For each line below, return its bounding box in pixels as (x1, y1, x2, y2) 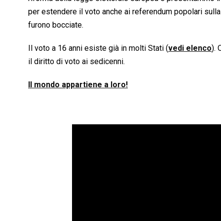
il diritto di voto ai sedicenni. (28, 57, 125, 67)
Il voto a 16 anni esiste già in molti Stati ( (28, 43, 168, 53)
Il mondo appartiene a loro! (28, 80, 128, 90)
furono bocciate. (28, 20, 83, 30)
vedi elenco (168, 43, 212, 53)
